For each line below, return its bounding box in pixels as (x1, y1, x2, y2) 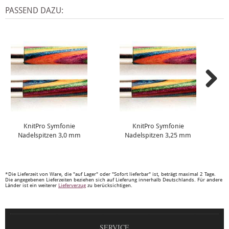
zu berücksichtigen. (86, 182, 132, 189)
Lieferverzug (58, 182, 86, 189)
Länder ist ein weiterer (5, 182, 58, 189)
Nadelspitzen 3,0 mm (17, 131, 81, 140)
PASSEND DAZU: (5, 6, 63, 16)
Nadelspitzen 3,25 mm (125, 131, 191, 140)
